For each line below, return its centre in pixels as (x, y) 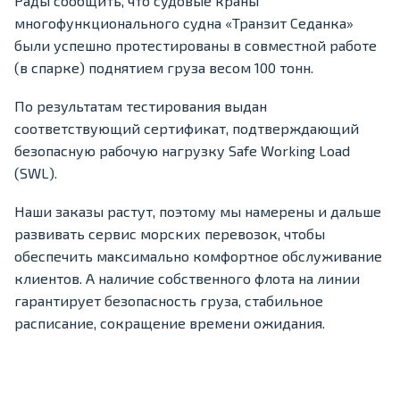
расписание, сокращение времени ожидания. (170, 323)
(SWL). (36, 173)
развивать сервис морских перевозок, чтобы (170, 234)
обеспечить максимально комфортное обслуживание (198, 256)
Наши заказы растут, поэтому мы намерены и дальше (198, 212)
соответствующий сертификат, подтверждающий (187, 129)
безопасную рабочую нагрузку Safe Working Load (182, 151)
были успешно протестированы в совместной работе (196, 46)
